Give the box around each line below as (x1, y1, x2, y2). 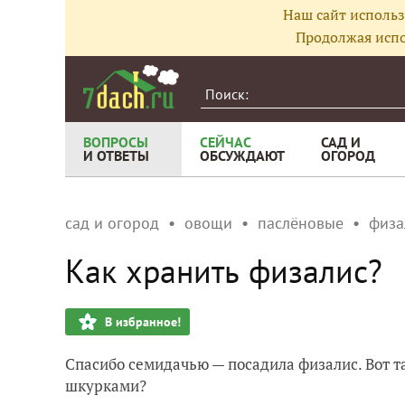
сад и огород (65, 212, 159, 233)
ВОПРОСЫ (83, 133, 148, 151)
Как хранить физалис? (65, 250, 382, 292)
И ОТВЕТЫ (83, 146, 149, 165)
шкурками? (65, 375, 146, 396)
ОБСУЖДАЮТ (200, 146, 285, 165)
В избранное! (105, 314, 181, 330)
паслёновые (258, 212, 344, 233)
